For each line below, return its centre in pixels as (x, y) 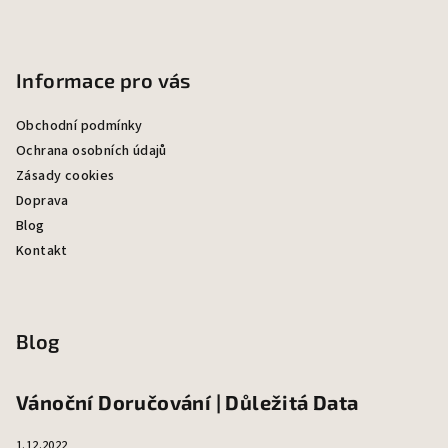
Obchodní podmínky (79, 126)
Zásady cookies (65, 176)
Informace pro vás (103, 80)
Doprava (42, 201)
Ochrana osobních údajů (91, 151)
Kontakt (42, 251)
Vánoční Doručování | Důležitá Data (187, 402)
